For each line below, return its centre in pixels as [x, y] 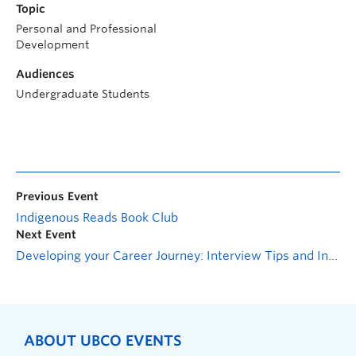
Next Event [46, 235]
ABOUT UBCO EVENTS [103, 341]
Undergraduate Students [83, 94]
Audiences [45, 74]
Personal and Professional [86, 29]
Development [52, 45]
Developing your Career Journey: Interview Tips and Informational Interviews [333, 256]
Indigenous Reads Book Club [97, 218]
